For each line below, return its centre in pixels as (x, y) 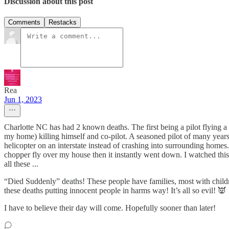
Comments (24, 22)
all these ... (21, 164)
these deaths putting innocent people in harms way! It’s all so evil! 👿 (115, 191)
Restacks (63, 22)
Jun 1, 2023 (23, 100)
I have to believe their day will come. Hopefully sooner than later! (110, 208)
